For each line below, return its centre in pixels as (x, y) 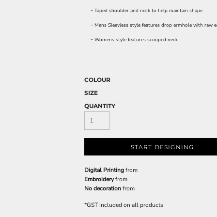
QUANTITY (100, 106)
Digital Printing (104, 170)
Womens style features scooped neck (136, 40)
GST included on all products (125, 205)
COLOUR (97, 80)
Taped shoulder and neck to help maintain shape (148, 11)
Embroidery (99, 179)
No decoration (103, 188)
